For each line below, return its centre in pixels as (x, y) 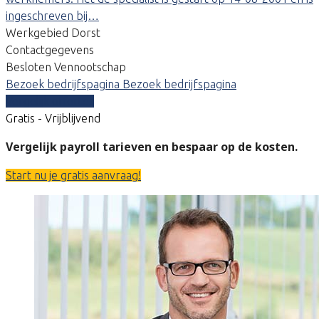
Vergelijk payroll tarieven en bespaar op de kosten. (152, 146)
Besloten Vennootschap (66, 67)
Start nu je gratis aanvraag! (73, 175)
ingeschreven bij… (52, 15)
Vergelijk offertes (50, 101)
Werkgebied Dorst (53, 32)
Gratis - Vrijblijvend (53, 118)
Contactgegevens (50, 49)
